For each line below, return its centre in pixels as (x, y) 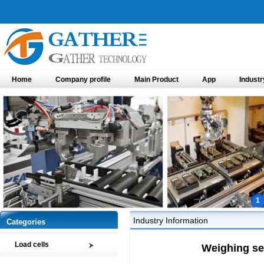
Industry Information (171, 220)
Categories (26, 222)
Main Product (156, 80)
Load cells (32, 245)
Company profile (83, 80)
